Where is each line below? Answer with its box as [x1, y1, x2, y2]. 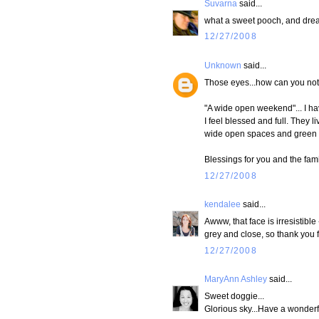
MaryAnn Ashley [204, 273, 267, 283]
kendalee [204, 199, 241, 209]
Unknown [204, 60, 241, 70]
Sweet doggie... [204, 291, 264, 300]
